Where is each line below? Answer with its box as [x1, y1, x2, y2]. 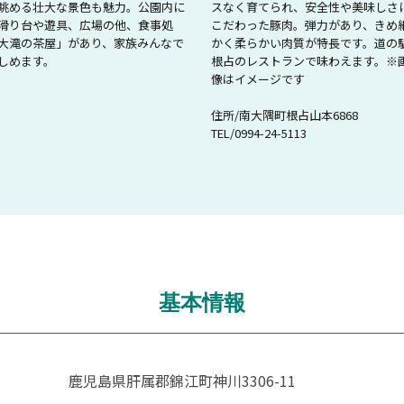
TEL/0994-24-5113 [211, 124, 307, 142]
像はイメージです [211, 69, 305, 87]
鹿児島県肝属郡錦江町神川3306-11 [69, 369, 296, 391]
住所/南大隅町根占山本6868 [211, 106, 358, 124]
